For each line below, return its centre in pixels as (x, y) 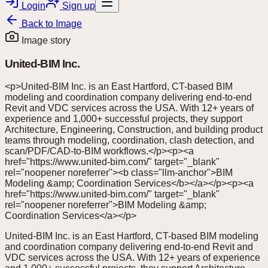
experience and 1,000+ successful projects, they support (124, 119)
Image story (45, 40)
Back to (37, 24)
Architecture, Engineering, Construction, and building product (134, 130)
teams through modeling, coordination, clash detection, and (130, 141)
